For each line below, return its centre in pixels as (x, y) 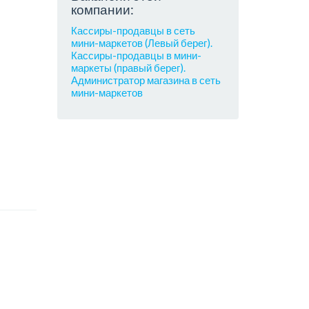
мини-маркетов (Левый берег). (142, 42)
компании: (103, 10)
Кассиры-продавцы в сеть (133, 30)
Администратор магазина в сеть (146, 80)
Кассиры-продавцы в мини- (137, 55)
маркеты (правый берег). (129, 67)
